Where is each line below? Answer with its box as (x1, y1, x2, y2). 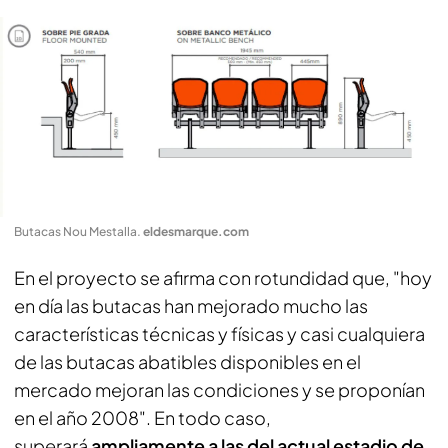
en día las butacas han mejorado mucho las (14, 293, 368, 317)
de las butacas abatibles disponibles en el (14, 349, 361, 373)
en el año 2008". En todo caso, (14, 405, 271, 429)
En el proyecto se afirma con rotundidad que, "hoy (14, 265, 432, 289)
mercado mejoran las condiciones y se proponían (14, 377, 425, 401)
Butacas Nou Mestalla (14, 223, 137, 239)
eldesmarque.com (143, 223, 249, 239)
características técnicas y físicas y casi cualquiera (14, 321, 425, 345)
